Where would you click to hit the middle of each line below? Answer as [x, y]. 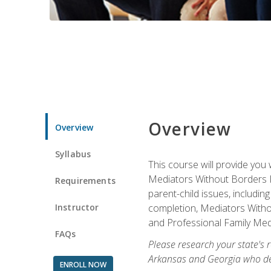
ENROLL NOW [83, 264]
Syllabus [73, 154]
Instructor [77, 207]
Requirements [85, 180]
